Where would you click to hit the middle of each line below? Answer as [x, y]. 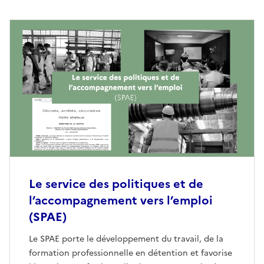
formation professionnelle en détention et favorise [131, 253]
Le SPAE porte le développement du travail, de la [126, 239]
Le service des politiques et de [116, 184]
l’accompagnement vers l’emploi [121, 201]
